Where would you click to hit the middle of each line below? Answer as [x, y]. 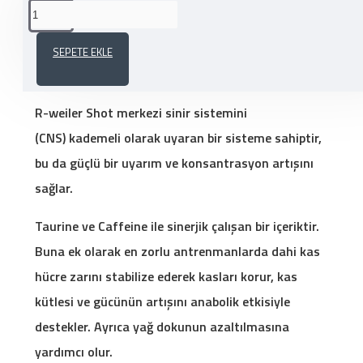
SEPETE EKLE [83, 52]
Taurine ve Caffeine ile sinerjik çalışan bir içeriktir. [177, 226]
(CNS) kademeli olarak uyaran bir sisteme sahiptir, [178, 138]
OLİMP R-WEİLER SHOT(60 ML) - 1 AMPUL [154, 78]
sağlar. [54, 188]
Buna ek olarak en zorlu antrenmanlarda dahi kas [177, 252]
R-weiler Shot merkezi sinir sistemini [141, 113]
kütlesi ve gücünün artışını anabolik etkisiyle [162, 302]
